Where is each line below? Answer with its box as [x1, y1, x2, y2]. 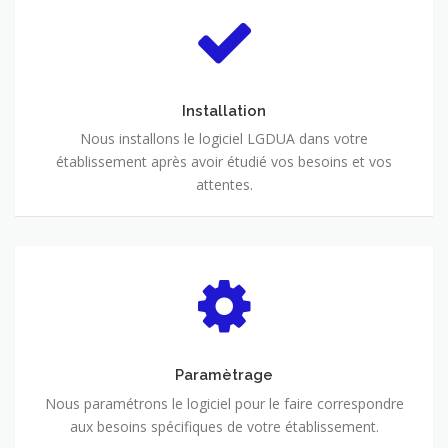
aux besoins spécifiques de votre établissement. [69, 417, 379, 437]
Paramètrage [175, 366, 273, 384]
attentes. [195, 175, 253, 195]
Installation [182, 101, 266, 119]
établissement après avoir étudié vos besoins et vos [56, 152, 392, 172]
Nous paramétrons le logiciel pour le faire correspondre [44, 394, 404, 414]
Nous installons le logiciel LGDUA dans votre [80, 129, 368, 149]
